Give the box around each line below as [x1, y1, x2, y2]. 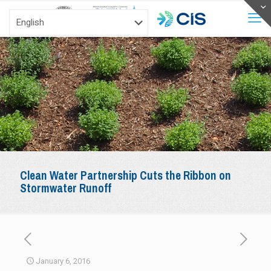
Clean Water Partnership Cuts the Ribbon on [20, 165, 231, 186]
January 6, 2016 [36, 255, 90, 267]
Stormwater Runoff [20, 178, 111, 199]
